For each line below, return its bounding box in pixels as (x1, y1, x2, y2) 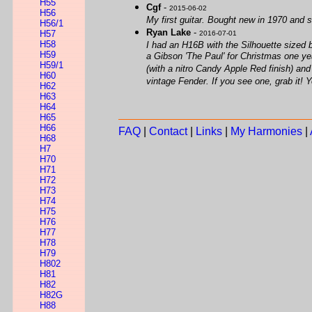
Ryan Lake (146, 27, 191, 38)
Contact (149, 125, 187, 137)
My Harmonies (231, 125, 302, 137)
